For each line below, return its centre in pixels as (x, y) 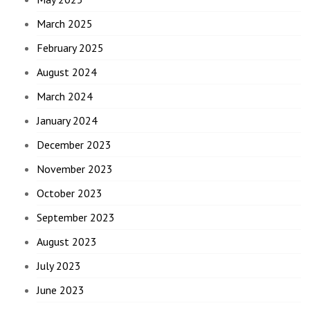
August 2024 (67, 72)
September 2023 (76, 218)
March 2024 (65, 97)
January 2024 (67, 121)
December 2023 (74, 145)
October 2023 (70, 193)
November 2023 (75, 169)
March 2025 (65, 24)
